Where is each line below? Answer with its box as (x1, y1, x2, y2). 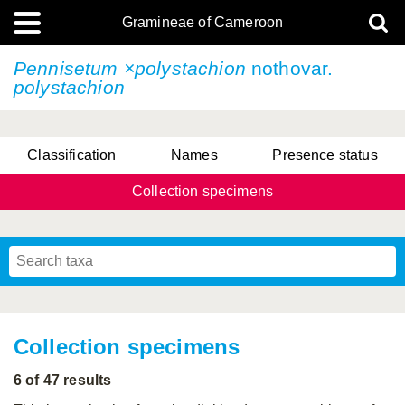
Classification (27, 147, 117, 163)
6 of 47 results (14, 372, 112, 388)
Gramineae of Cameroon (121, 14, 284, 30)
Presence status (272, 147, 378, 163)
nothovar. (251, 58, 334, 79)
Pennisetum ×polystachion (14, 58, 251, 79)
